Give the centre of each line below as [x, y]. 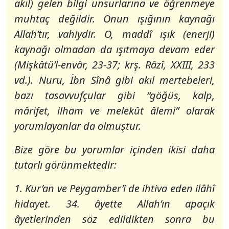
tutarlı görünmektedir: [65, 165]
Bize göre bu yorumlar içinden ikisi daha [114, 150]
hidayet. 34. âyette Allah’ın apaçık [114, 204]
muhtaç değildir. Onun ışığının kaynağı [114, 19]
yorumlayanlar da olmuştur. [78, 126]
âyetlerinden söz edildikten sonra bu [114, 219]
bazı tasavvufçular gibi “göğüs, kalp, [114, 95]
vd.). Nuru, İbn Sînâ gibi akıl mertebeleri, [114, 80]
